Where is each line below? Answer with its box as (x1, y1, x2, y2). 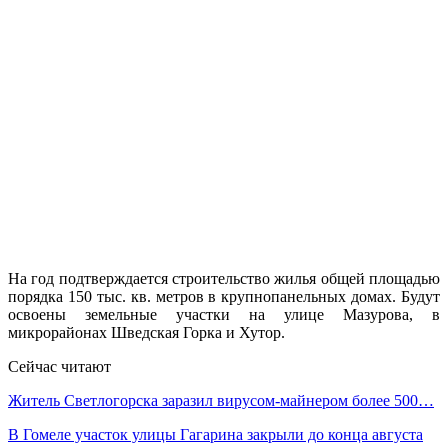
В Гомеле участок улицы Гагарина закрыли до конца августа (8, 425, 423, 443)
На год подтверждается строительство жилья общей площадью (8, 269, 440, 287)
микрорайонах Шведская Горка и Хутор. (8, 323, 285, 341)
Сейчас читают (8, 357, 111, 375)
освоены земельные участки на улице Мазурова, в (8, 305, 440, 323)
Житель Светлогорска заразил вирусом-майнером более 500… (8, 391, 434, 409)
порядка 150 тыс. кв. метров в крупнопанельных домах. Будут (8, 287, 440, 305)
